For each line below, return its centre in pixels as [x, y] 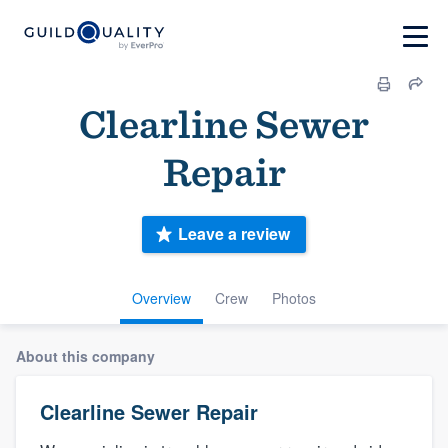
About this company [85, 355]
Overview [161, 297]
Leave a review [234, 234]
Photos [294, 297]
